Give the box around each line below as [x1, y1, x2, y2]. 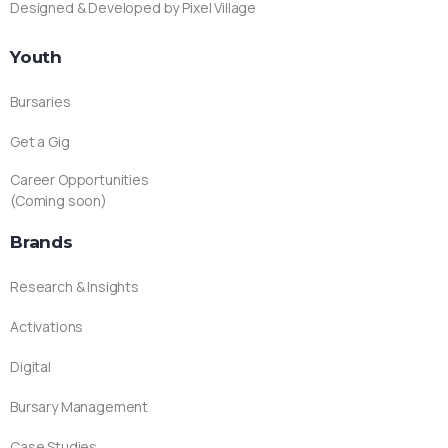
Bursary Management [10, 396, 149, 416]
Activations [10, 316, 84, 336]
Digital [10, 356, 51, 376]
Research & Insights [10, 276, 139, 296]
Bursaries [10, 91, 71, 111]
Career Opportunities [10, 169, 149, 189]
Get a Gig [10, 131, 70, 151]
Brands [10, 231, 73, 253]
